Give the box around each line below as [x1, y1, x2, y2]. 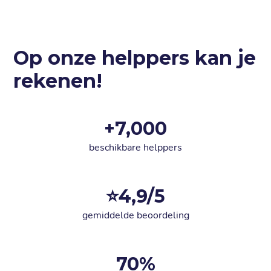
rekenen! [13, 69, 103, 93]
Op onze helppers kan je [13, 46, 256, 70]
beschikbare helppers [89, 141, 182, 155]
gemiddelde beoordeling [82, 209, 189, 223]
